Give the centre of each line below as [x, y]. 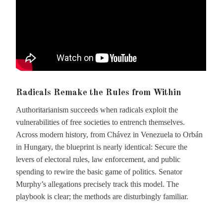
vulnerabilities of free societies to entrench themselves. [100, 122]
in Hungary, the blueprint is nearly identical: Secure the [102, 147]
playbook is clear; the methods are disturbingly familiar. [102, 196]
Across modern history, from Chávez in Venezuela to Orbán [109, 135]
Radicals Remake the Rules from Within [99, 93]
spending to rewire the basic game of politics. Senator [99, 172]
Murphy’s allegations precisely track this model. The [97, 184]
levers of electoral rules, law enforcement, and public [98, 159]
